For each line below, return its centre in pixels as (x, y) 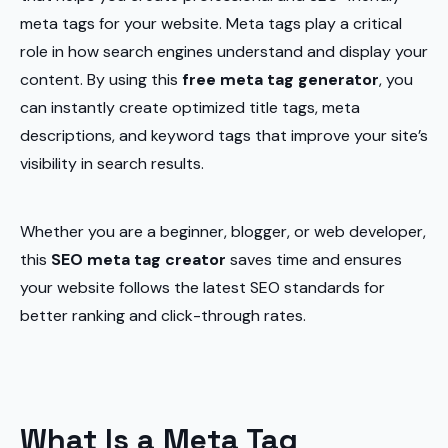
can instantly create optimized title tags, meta (190, 107)
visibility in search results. (112, 163)
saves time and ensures (314, 259)
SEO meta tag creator (138, 259)
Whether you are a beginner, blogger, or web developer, (223, 231)
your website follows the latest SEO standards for (202, 287)
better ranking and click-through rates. (163, 315)
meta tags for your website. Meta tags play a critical (211, 23)
